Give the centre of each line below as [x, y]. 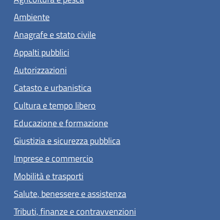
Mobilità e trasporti [49, 176]
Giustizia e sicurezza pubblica [67, 140]
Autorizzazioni [40, 70]
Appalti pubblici [41, 52]
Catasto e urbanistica [53, 87]
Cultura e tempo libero [55, 105]
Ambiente [32, 17]
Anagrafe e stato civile [55, 34]
